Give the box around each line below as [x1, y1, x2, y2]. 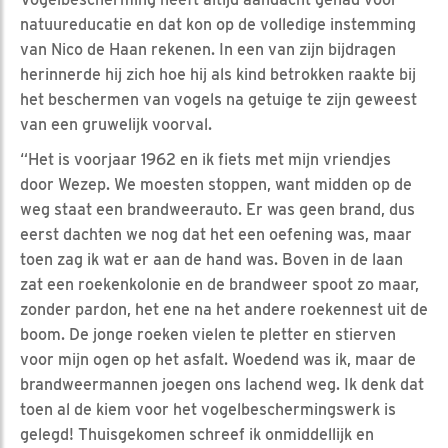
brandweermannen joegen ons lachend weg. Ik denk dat [20, 374, 424, 394]
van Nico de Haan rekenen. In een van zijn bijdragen [20, 39, 396, 59]
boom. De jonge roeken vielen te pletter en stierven [20, 324, 396, 344]
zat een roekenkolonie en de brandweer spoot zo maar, [20, 274, 419, 294]
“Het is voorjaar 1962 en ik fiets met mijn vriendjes [20, 149, 391, 169]
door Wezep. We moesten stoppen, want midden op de [20, 174, 412, 194]
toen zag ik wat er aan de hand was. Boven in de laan [20, 249, 403, 269]
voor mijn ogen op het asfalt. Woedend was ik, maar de [20, 349, 416, 369]
